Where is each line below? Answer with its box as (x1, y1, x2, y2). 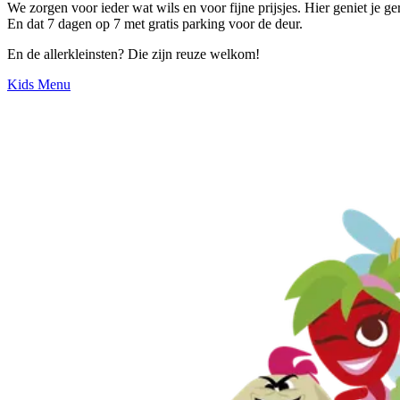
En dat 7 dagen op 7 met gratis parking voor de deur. (7, 15, 303, 31)
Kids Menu (7, 76, 71, 92)
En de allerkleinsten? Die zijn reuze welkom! (7, 46, 260, 62)
